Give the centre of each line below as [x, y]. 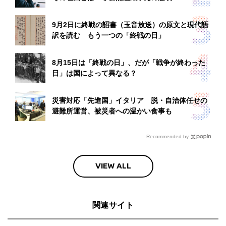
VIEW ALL [113, 166]
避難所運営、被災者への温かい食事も [112, 111]
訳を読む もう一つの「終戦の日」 [108, 35]
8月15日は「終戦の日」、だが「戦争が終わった [129, 62]
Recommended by [167, 136]
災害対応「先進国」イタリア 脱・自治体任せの [130, 100]
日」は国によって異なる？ [94, 73]
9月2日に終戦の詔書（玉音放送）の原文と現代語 [130, 24]
